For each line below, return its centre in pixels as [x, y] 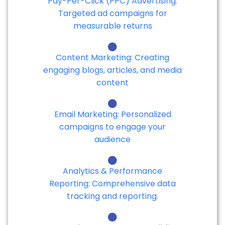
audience [113, 139]
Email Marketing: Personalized [113, 114]
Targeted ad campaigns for [113, 13]
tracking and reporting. [113, 196]
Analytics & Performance [113, 171]
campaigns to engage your [113, 127]
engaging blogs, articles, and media [113, 70]
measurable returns [113, 26]
